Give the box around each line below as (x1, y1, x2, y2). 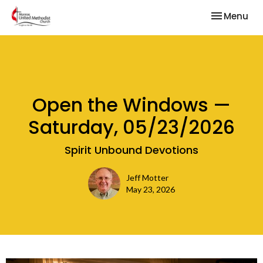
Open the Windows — (32, 92, 231, 118)
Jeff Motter (126, 173, 168, 183)
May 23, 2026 (126, 184, 175, 194)
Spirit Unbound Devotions (65, 143, 198, 157)
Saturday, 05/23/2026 (28, 114, 235, 140)
